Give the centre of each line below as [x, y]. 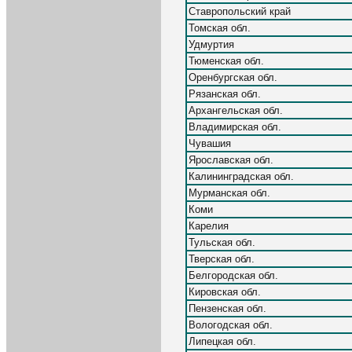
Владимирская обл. [235, 126]
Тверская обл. [222, 258]
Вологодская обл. [231, 324]
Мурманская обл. [229, 192]
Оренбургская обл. [233, 77]
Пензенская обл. [227, 308]
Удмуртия [211, 44]
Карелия [209, 225]
